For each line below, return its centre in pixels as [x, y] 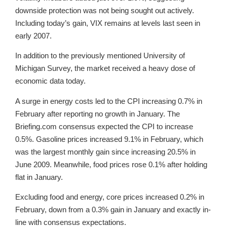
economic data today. [50, 81]
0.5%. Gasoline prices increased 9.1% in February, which [109, 139]
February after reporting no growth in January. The [98, 113]
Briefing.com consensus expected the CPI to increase [104, 126]
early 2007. [33, 35]
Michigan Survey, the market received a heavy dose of [105, 68]
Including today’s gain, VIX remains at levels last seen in [108, 23]
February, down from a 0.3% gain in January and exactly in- [113, 210]
